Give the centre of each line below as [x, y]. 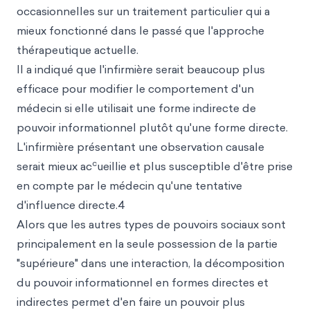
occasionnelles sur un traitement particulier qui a [143, 11]
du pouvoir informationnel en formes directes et [143, 282]
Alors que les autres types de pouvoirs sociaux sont [151, 224]
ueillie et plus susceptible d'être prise [195, 166]
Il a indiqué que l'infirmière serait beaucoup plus [141, 69]
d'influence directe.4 [71, 205]
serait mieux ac [54, 166]
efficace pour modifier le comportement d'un [135, 89]
